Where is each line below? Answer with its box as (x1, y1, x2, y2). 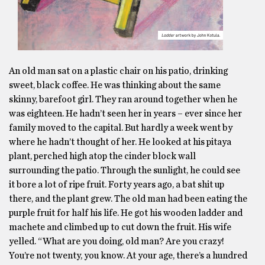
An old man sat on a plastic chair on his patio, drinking (9, 66, 228, 76)
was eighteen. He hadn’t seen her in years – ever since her (9, 109, 242, 118)
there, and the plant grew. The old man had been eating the (9, 194, 247, 203)
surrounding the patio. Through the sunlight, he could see (9, 166, 240, 175)
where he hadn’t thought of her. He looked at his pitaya (9, 137, 231, 147)
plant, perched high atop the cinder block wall (9, 151, 196, 161)
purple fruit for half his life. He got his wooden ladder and (9, 208, 243, 218)
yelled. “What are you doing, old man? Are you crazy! (9, 237, 224, 246)
